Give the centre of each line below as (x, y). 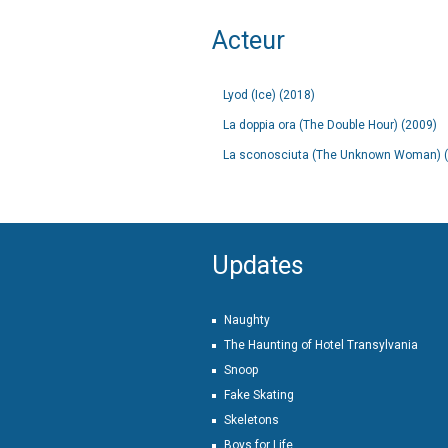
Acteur (248, 40)
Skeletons (251, 420)
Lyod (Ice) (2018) (269, 95)
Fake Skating (259, 395)
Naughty (247, 320)
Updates (258, 265)
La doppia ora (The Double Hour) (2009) (330, 125)
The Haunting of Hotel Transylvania (321, 345)
